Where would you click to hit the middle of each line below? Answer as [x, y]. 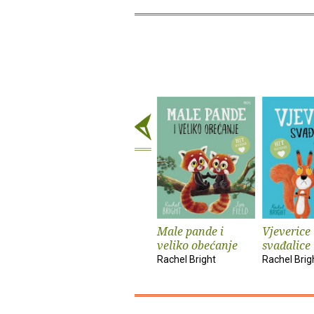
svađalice [286, 245]
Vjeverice [286, 231]
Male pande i [190, 231]
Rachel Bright [186, 259]
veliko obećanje [197, 245]
